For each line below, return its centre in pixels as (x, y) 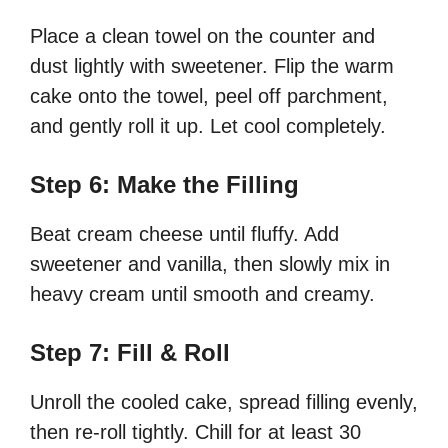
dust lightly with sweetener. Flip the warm (212, 66)
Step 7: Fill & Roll (130, 353)
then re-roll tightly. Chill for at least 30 (195, 432)
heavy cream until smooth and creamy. (202, 294)
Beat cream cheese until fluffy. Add (184, 234)
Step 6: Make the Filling (164, 185)
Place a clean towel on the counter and (202, 36)
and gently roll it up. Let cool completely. (208, 126)
